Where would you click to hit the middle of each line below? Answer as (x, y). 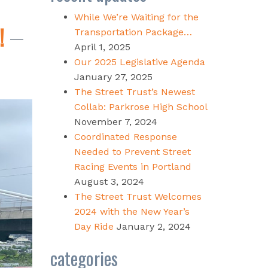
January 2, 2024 (153, 226)
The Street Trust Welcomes (138, 196)
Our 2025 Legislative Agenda (139, 62)
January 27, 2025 (113, 77)
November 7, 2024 (115, 121)
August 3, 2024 (109, 181)
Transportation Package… (133, 32)
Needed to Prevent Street (132, 151)
